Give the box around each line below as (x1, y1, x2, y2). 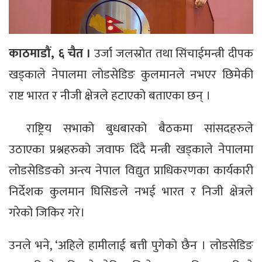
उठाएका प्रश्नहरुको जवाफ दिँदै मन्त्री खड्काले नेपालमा (9, 139, 253, 160)
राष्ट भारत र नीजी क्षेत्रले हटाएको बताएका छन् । (9, 85, 211, 106)
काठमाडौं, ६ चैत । (9, 43, 94, 64)
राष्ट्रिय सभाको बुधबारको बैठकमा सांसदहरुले (26, 118, 253, 139)
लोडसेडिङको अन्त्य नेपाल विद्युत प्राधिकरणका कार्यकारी (9, 160, 253, 181)
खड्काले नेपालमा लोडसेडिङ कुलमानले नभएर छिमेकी (9, 64, 253, 85)
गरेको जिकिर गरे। (9, 202, 85, 223)
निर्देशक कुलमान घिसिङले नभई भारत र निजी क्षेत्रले (9, 181, 253, 202)
